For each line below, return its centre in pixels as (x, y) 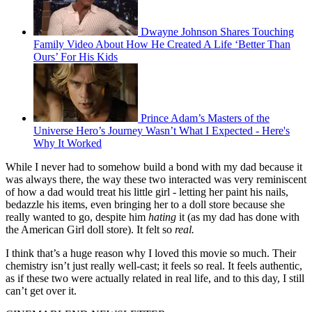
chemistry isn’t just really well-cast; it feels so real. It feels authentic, (154, 266)
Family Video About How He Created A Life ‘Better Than (162, 45)
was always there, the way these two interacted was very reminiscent (156, 180)
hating (164, 217)
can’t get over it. (42, 291)
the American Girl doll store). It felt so (90, 230)
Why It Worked (68, 143)
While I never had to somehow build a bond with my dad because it (154, 167)
